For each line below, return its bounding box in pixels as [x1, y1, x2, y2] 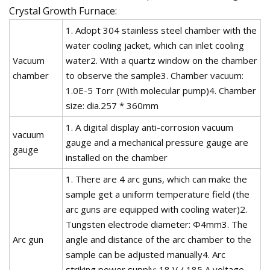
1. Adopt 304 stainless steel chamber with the [66, 24, 257, 36]
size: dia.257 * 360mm [66, 99, 159, 111]
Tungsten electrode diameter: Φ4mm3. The [66, 218, 248, 230]
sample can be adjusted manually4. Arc [66, 248, 225, 260]
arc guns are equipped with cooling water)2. [66, 202, 247, 215]
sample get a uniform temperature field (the [66, 187, 250, 200]
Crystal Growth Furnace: [9, 4, 117, 17]
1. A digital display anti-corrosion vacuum [66, 121, 233, 133]
